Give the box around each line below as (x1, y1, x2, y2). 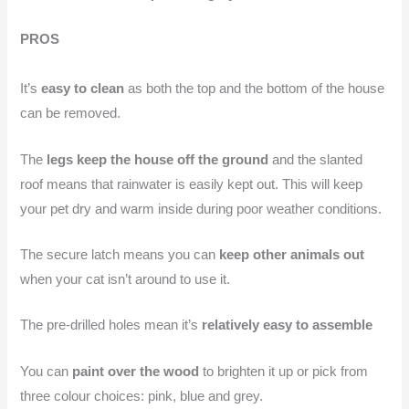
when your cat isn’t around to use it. (20, 272, 231, 287)
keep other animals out (219, 247, 365, 262)
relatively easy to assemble (202, 318, 373, 333)
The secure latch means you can (20, 247, 220, 262)
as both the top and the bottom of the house (124, 81, 385, 97)
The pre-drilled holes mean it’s (20, 318, 203, 333)
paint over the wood (72, 363, 200, 379)
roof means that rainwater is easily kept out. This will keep (20, 176, 363, 192)
